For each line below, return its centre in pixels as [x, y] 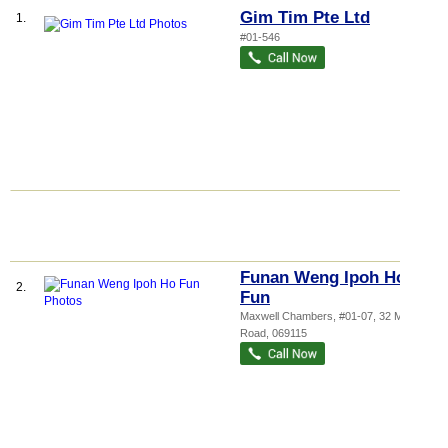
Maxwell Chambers [286, 316]
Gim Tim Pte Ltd [305, 17]
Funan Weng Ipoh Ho [323, 277]
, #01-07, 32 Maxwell [383, 316]
